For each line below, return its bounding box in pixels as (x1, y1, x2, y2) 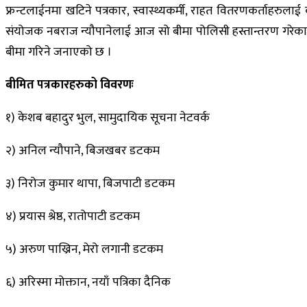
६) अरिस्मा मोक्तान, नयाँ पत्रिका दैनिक (5, 271, 171, 293)
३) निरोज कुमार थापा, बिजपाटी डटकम (5, 173, 175, 194)
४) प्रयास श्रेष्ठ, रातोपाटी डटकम (5, 206, 140, 227)
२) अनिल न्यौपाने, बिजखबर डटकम (5, 140, 160, 161)
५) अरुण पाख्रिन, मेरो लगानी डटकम (5, 238, 163, 260)
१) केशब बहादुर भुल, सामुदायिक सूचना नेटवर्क (5, 107, 210, 128)
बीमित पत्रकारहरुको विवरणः (5, 74, 134, 95)
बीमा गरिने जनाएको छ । (5, 41, 112, 62)
